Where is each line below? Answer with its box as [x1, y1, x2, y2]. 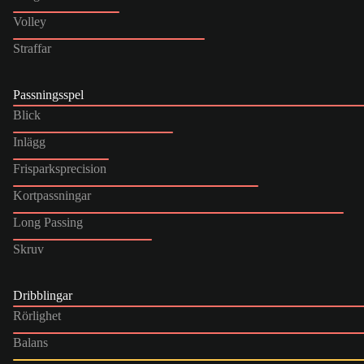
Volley [13, 14, 46, 28]
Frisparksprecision [13, 161, 106, 175]
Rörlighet [13, 308, 61, 323]
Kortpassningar [13, 188, 91, 202]
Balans [13, 335, 48, 349]
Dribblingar [13, 288, 72, 302]
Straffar [13, 41, 51, 55]
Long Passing [13, 214, 83, 229]
